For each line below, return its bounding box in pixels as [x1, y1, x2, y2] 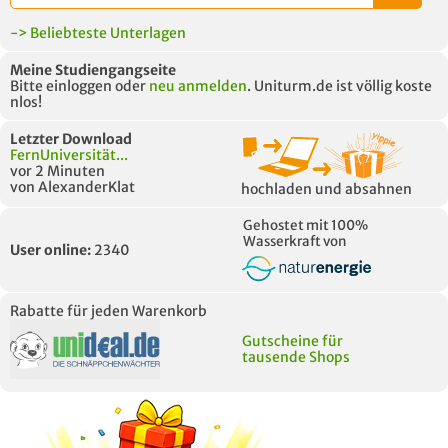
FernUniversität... [10, 146, 128, 164]
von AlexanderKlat [10, 178, 135, 196]
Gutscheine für [242, 331, 343, 350]
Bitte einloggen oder [10, 77, 149, 95]
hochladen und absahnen [241, 180, 413, 198]
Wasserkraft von [243, 233, 348, 250]
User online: [10, 240, 91, 259]
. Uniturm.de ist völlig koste [247, 77, 432, 95]
